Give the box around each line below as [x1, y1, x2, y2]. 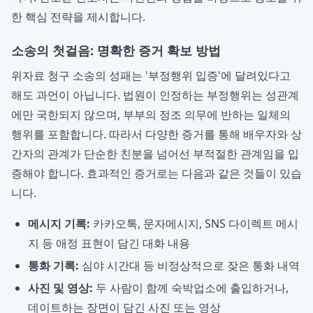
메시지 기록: [28, 216, 90, 231]
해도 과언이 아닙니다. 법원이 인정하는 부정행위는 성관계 [11, 87, 299, 103]
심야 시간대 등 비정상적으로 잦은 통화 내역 [79, 258, 300, 273]
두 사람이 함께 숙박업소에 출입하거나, [93, 280, 289, 296]
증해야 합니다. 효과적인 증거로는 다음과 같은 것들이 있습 [11, 166, 302, 181]
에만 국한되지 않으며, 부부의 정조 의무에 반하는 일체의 [11, 107, 291, 122]
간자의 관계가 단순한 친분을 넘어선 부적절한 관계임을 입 [11, 146, 299, 161]
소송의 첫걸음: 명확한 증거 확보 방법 [11, 42, 221, 59]
